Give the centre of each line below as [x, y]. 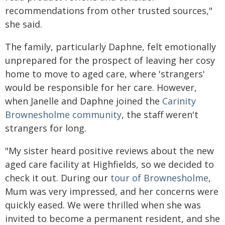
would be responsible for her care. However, [101, 87]
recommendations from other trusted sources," [109, 11]
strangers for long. [46, 128]
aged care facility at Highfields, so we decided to [109, 164]
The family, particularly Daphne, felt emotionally [110, 47]
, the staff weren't [160, 115]
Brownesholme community [63, 115]
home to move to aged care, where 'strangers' [105, 74]
